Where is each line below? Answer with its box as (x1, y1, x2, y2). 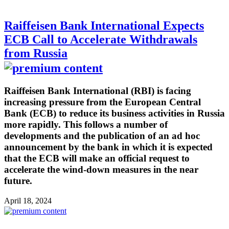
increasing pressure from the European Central (4, 97, 201, 108)
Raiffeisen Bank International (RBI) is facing (4, 85, 191, 97)
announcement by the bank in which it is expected (4, 142, 213, 153)
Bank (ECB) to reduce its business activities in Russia (4, 108, 225, 119)
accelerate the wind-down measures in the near (4, 164, 198, 175)
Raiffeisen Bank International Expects (4, 19, 204, 33)
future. (4, 175, 32, 187)
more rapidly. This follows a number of (4, 119, 168, 130)
